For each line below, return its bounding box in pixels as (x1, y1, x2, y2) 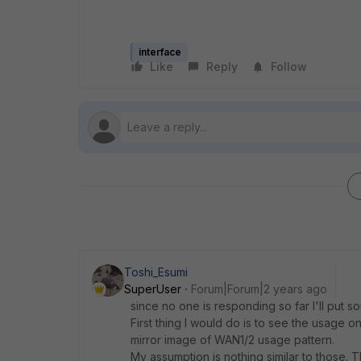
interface (139, 45, 181, 58)
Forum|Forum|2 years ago (191, 281, 327, 296)
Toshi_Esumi (124, 264, 188, 279)
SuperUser (124, 281, 181, 296)
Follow (271, 59, 307, 73)
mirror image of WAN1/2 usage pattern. (131, 332, 334, 346)
